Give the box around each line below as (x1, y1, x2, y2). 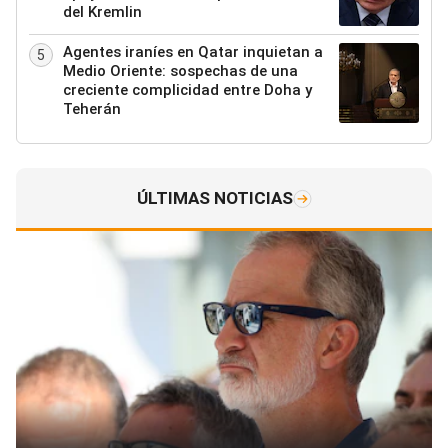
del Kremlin (63, 3, 142, 22)
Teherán (63, 100, 121, 119)
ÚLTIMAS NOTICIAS (136, 188, 293, 209)
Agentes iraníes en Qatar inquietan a (63, 43, 323, 62)
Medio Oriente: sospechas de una (63, 62, 298, 81)
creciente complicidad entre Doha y (63, 81, 312, 100)
